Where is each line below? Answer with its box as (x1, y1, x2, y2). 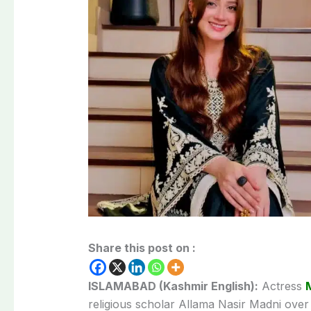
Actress (258, 278, 305, 293)
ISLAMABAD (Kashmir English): (87, 278, 258, 293)
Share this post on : (87, 240, 196, 255)
